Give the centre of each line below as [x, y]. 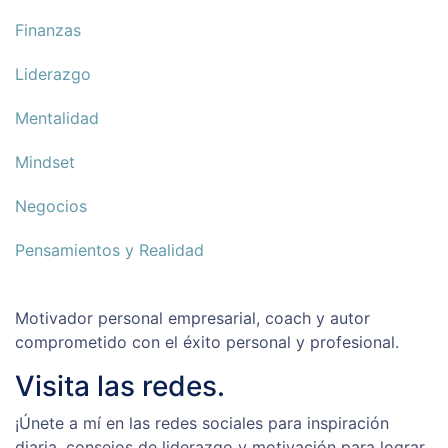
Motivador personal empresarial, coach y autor [192, 318]
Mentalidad [57, 118]
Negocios [51, 206]
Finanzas [48, 30]
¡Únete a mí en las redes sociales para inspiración [202, 423]
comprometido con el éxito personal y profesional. [207, 342]
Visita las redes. [120, 386]
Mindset [45, 162]
